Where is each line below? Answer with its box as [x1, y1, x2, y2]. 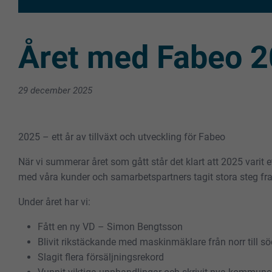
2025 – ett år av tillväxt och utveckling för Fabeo [18, 131, 225, 143]
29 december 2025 [18, 84, 92, 96]
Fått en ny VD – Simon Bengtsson [38, 220, 183, 233]
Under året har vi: [18, 195, 90, 208]
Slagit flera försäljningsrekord [38, 251, 164, 263]
